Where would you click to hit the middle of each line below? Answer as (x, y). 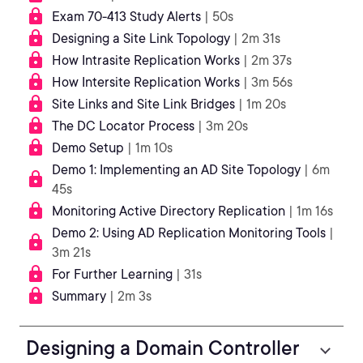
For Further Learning (112, 274)
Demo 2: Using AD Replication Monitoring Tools (189, 233)
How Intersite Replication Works (147, 82)
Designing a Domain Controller (163, 348)
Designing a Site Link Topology (141, 38)
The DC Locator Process (125, 126)
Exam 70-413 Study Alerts (126, 17)
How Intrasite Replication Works (146, 60)
